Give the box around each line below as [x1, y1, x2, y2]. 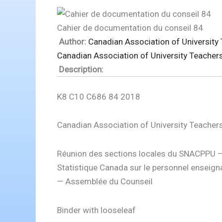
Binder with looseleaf [56, 205, 136, 215]
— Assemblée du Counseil [56, 176, 153, 187]
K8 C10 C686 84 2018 [56, 91, 140, 102]
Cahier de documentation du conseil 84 [56, 23, 203, 33]
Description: [56, 64, 104, 75]
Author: [56, 37, 86, 47]
